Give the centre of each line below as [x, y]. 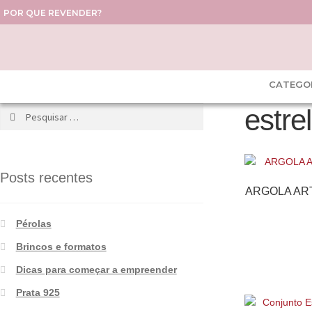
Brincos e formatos [61, 246]
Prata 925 [38, 292]
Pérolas [33, 223]
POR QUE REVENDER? [53, 13]
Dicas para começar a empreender [96, 269]
